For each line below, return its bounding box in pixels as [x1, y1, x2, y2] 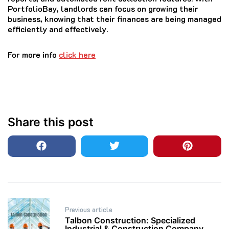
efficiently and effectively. [8, 23, 108, 34]
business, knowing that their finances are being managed [8, 13, 221, 24]
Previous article [65, 205, 112, 214]
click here [59, 49, 96, 60]
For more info [8, 49, 59, 60]
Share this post [8, 114, 94, 129]
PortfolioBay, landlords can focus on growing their [8, 3, 198, 14]
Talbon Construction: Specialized [65, 215, 195, 226]
